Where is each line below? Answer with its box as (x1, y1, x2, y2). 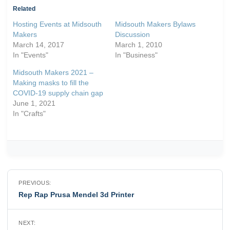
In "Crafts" (12, 109, 46, 118)
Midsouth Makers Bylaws (115, 20, 196, 28)
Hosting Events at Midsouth (12, 20, 102, 28)
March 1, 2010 (115, 40, 162, 49)
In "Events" (12, 50, 48, 59)
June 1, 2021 (12, 99, 55, 107)
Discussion (115, 30, 150, 39)
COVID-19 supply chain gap (12, 88, 103, 97)
